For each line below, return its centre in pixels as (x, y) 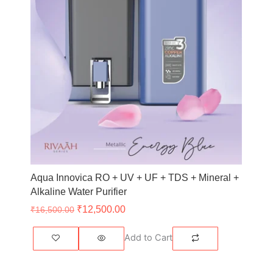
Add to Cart (148, 238)
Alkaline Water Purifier (79, 192)
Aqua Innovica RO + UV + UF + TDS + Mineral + (135, 178)
